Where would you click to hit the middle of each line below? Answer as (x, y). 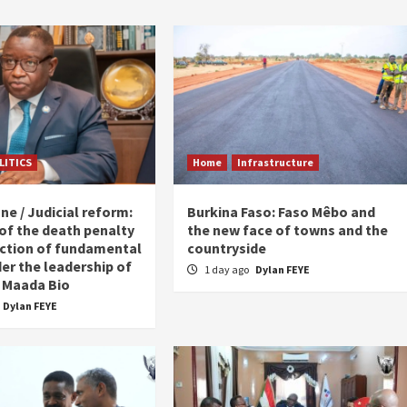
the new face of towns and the (288, 229)
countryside (227, 248)
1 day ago (228, 269)
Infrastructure (276, 162)
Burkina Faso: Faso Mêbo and (282, 211)
